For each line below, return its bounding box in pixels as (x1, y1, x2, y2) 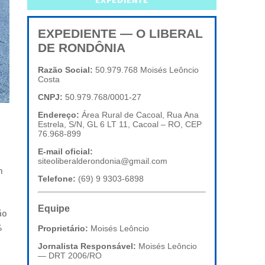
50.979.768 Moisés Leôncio (93, 65, 199, 75)
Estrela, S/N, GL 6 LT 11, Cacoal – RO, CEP (38, 119, 202, 130)
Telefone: (38, 174, 76, 184)
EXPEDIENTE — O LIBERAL (38, 27, 203, 40)
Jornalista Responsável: (38, 241, 136, 251)
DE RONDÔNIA (38, 41, 125, 54)
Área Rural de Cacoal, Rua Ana (79, 110, 199, 120)
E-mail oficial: (38, 147, 93, 157)
